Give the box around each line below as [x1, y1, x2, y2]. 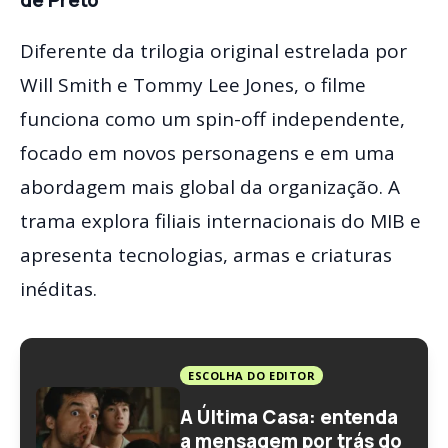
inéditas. [20, 276, 97, 303]
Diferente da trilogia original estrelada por [20, 38, 407, 65]
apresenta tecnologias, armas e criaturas [20, 242, 392, 269]
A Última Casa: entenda [180, 404, 398, 431]
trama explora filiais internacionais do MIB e [20, 208, 421, 235]
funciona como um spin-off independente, [20, 106, 405, 133]
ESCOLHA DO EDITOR [188, 368, 316, 384]
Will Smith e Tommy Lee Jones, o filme [20, 72, 366, 99]
